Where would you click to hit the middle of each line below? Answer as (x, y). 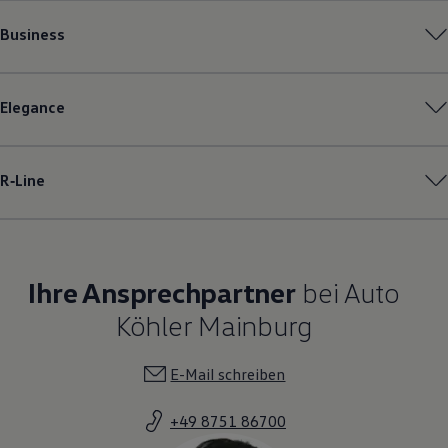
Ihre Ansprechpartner (162, 291)
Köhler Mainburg (214, 324)
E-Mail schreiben (228, 373)
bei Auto (347, 291)
